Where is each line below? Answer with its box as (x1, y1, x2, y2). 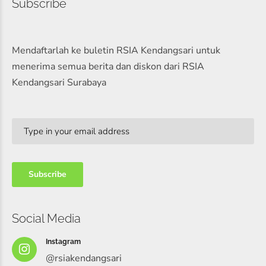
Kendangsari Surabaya (12, 76, 106, 90)
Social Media (12, 211, 81, 226)
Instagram (46, 237, 81, 246)
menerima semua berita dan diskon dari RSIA (12, 60, 204, 74)
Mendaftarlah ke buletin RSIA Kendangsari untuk (12, 44, 220, 58)
